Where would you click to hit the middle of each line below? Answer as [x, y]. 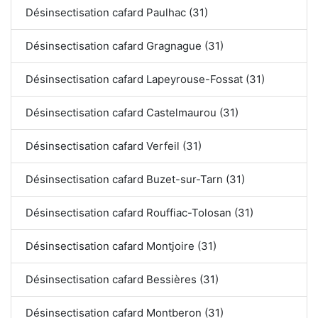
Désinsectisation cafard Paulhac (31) [117, 12]
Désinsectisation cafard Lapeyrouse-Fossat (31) [145, 79]
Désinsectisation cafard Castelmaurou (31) [132, 112]
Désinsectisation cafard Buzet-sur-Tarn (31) [136, 179]
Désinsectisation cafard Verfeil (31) [114, 146]
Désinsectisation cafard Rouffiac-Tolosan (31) [140, 212]
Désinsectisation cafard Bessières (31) [122, 279]
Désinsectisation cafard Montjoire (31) [121, 246]
